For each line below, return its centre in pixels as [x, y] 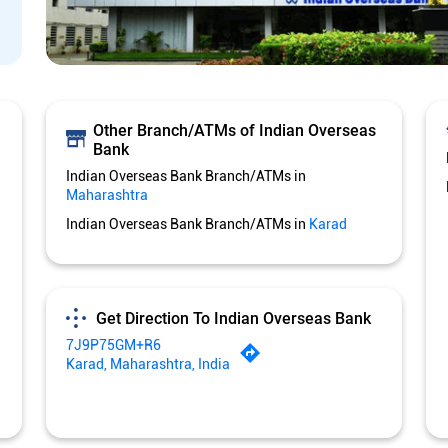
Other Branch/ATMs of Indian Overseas [234, 131]
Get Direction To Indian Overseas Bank [233, 318]
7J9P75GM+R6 [113, 345]
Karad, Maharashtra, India [148, 364]
